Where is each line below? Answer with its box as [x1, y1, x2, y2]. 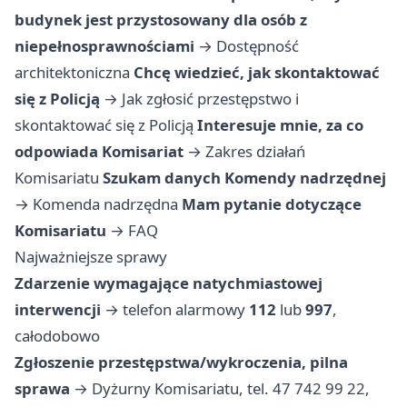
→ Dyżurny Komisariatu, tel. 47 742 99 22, [70, 378, 370, 400]
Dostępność [216, 35, 299, 57]
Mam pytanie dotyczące [182, 194, 362, 215]
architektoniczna [15, 62, 130, 84]
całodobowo [15, 325, 100, 347]
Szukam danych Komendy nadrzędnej [103, 167, 386, 189]
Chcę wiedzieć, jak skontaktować [134, 62, 380, 84]
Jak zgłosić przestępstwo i [122, 88, 299, 110]
